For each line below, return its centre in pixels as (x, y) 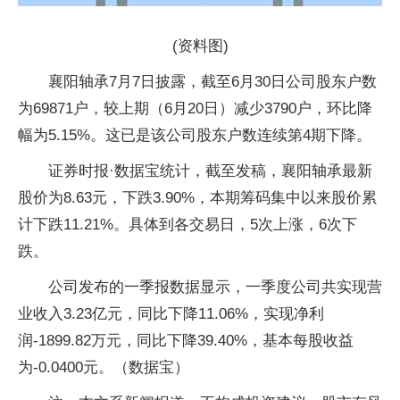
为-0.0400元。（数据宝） (104, 368)
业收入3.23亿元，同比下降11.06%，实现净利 (171, 314)
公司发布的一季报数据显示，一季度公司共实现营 (215, 287)
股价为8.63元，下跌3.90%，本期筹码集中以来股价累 (197, 198)
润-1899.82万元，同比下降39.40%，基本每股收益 (186, 341)
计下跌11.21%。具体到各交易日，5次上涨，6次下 (187, 225)
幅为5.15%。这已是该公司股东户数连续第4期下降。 (195, 136)
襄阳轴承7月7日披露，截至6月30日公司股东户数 (212, 82)
